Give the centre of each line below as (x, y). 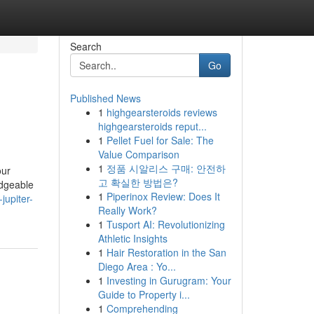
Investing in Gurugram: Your (169, 280)
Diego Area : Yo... (137, 266)
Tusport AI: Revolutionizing (165, 224)
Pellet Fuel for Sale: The (160, 140)
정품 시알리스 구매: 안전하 (166, 168)
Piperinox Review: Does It (163, 196)
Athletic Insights (132, 238)
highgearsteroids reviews (162, 112)
